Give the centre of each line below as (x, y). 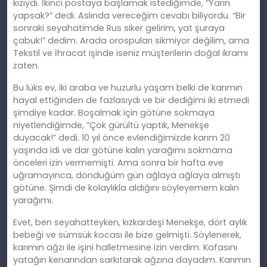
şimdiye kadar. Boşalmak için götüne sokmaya (114, 113)
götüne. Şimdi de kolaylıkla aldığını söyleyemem (117, 188)
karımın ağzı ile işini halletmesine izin (91, 248)
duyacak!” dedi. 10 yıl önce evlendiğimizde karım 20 (122, 138)
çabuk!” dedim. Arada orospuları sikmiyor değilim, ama (131, 41)
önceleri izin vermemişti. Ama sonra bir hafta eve (118, 163)
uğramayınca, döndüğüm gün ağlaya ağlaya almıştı (127, 176)
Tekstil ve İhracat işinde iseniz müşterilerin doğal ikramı (131, 53)
